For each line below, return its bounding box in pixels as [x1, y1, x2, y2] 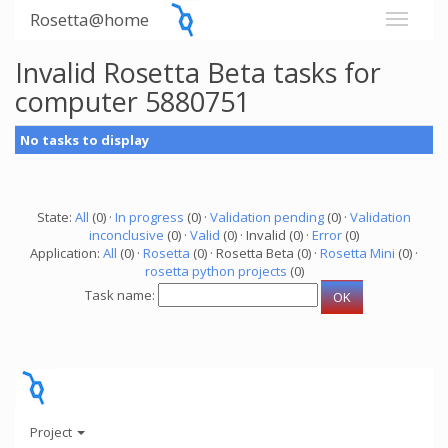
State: [37, 208, 75, 226]
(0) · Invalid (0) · [220, 226, 312, 244]
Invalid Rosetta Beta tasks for [15, 54, 381, 91]
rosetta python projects [144, 262, 287, 280]
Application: [30, 244, 103, 262]
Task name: [85, 286, 158, 305]
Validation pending [210, 208, 324, 226]
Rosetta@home [30, 8, 149, 31]
